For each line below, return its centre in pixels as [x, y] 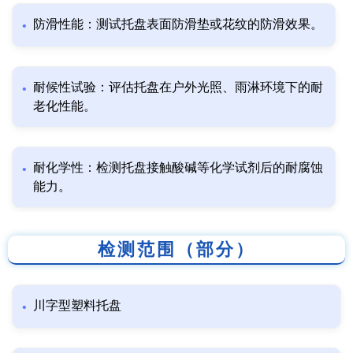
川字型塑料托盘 [77, 306]
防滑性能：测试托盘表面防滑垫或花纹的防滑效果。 [178, 24]
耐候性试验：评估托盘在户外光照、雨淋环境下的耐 [178, 87]
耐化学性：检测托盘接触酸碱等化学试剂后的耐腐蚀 [178, 168]
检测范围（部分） [176, 250]
